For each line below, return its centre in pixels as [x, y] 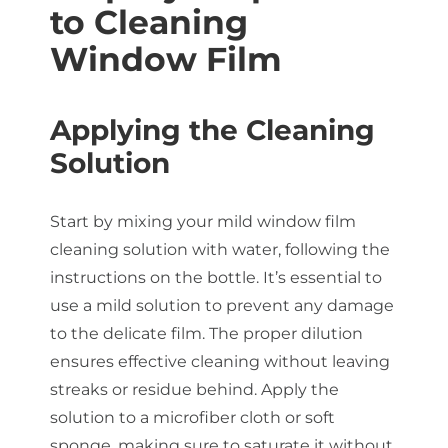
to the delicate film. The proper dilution [206, 334]
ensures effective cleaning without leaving [219, 362]
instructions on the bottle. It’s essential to [215, 278]
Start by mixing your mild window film [202, 222]
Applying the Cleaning [212, 130]
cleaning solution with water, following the [219, 250]
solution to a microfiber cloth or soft [192, 418]
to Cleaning [148, 22]
